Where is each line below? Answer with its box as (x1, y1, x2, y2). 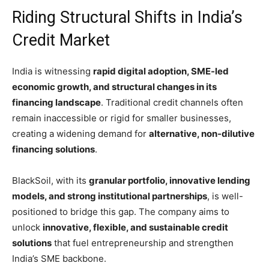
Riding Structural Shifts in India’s (12, 7, 243, 27)
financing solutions (12, 143, 95, 155)
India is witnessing (12, 65, 93, 77)
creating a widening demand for (12, 127, 149, 139)
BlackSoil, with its (12, 174, 89, 186)
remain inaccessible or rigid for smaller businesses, (12, 112, 231, 124)
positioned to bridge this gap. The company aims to (12, 205, 229, 217)
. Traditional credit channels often (101, 96, 243, 108)
